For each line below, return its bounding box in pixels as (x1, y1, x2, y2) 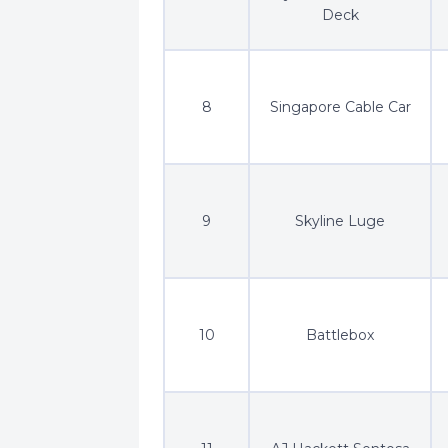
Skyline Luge (295, 211, 385, 230)
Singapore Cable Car (269, 97, 411, 116)
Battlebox (306, 325, 374, 344)
